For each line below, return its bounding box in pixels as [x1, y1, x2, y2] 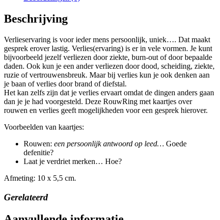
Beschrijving [4, 12, 68, 26]
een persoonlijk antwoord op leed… [54, 139, 164, 148]
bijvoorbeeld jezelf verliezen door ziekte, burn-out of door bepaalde [4, 53, 212, 62]
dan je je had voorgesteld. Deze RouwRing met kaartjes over [4, 97, 192, 106]
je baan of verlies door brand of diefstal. [4, 80, 127, 88]
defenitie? [24, 148, 54, 157]
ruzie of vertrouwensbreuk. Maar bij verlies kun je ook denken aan [4, 71, 210, 80]
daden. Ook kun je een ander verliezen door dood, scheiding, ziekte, [4, 62, 215, 71]
